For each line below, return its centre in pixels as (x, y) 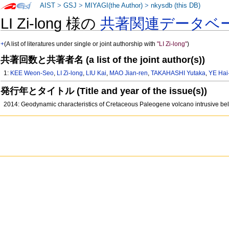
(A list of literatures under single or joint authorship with (81, 44)
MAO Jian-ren (129, 73)
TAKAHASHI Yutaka (178, 73)
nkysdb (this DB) (176, 6)
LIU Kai (96, 73)
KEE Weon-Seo (32, 73)
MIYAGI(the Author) (114, 6)
